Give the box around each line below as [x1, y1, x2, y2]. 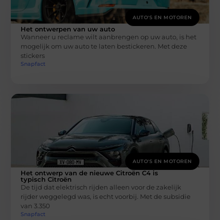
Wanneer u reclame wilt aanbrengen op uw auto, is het [21, 32, 197, 41]
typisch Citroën [21, 175, 72, 183]
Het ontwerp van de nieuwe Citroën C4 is [21, 168, 159, 177]
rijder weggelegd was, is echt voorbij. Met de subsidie [21, 192, 191, 200]
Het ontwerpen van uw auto [21, 25, 115, 33]
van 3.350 [21, 201, 51, 210]
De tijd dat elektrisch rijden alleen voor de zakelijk [21, 183, 182, 191]
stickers [21, 51, 45, 59]
